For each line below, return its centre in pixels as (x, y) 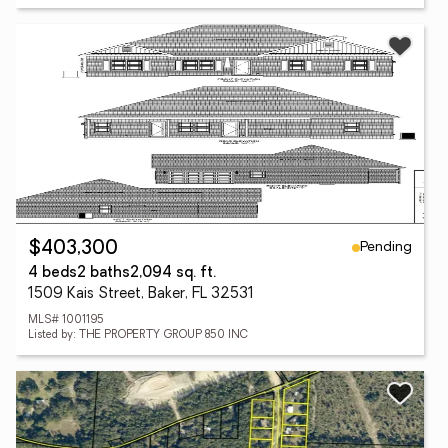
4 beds (52, 273)
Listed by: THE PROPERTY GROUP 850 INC (138, 335)
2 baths (103, 273)
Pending (386, 247)
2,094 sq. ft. (173, 273)
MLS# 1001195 (66, 320)
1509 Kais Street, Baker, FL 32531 (141, 294)
